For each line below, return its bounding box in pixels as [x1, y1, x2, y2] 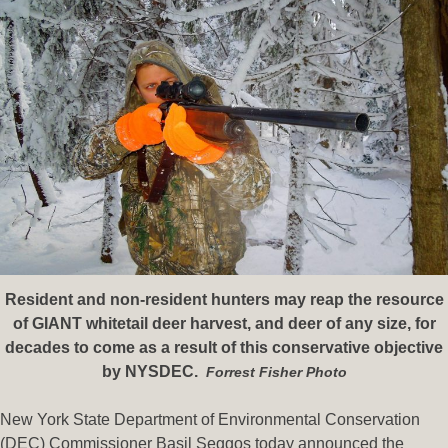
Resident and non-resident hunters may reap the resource [4, 291, 444, 309]
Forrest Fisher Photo [205, 364, 347, 381]
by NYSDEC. [101, 363, 206, 381]
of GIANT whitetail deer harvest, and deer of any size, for [12, 315, 436, 333]
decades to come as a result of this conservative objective [5, 339, 443, 357]
